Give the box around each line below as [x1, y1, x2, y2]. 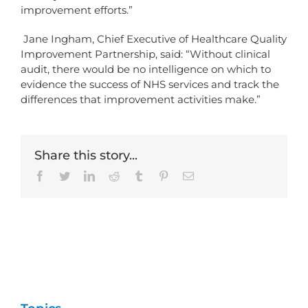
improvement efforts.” [21, 3, 133, 17]
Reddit [119, 170, 148, 181]
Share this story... [34, 148, 137, 164]
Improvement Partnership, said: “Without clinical [21, 47, 270, 61]
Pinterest [168, 170, 206, 181]
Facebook [45, 170, 87, 181]
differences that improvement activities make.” [21, 93, 261, 107]
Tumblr [144, 170, 175, 181]
